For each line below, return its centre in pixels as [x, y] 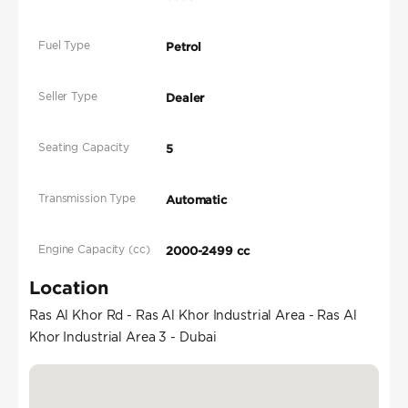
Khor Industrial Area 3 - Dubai [123, 337]
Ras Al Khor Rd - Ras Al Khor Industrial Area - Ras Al [193, 316]
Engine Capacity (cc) [94, 250]
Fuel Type [64, 46]
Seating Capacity [84, 148]
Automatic [197, 200]
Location [69, 287]
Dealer [185, 98]
